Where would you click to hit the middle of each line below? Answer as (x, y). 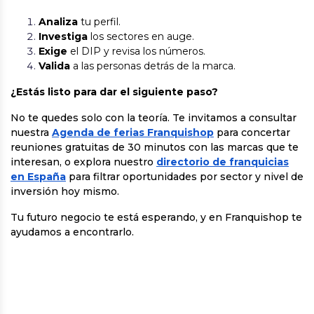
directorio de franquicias (223, 162)
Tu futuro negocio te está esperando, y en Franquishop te (156, 217)
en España (38, 177)
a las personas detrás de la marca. (153, 66)
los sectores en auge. (141, 36)
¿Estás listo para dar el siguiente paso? (114, 92)
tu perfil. (99, 22)
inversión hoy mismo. (65, 191)
